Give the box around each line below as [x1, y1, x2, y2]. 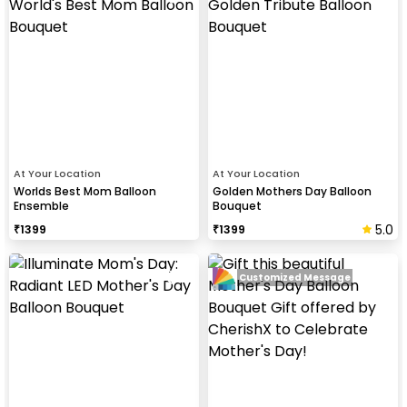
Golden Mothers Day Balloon [213, 183, 372, 199]
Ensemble [14, 197, 69, 213]
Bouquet [213, 197, 262, 213]
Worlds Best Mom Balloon [14, 183, 156, 199]
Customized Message [239, 271, 351, 285]
